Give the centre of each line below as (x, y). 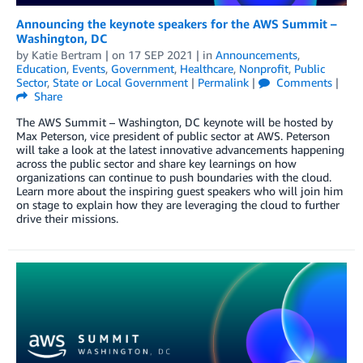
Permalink (223, 82)
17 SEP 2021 (160, 54)
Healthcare (207, 68)
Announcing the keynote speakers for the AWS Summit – (177, 23)
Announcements (256, 54)
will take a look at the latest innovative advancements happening (180, 149)
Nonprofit (264, 68)
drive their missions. (67, 218)
